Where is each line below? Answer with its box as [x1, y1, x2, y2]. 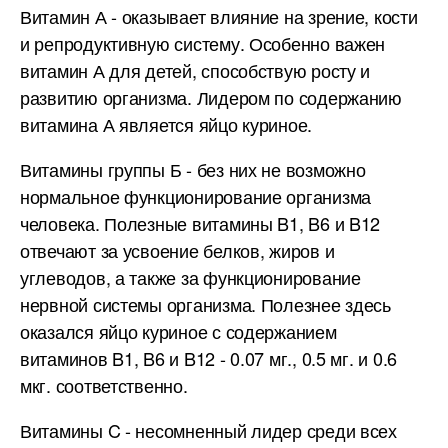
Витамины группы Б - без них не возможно [20, 156, 366, 182]
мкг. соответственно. [20, 372, 188, 398]
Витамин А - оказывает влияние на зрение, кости [20, 3, 418, 29]
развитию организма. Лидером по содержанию [20, 84, 402, 110]
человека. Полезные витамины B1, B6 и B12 [20, 210, 381, 236]
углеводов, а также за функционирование [20, 264, 361, 290]
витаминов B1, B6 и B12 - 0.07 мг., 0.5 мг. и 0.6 [20, 345, 398, 371]
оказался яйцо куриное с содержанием [20, 318, 337, 344]
